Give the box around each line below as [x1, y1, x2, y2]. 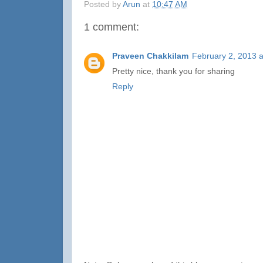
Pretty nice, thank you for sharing [112, 66, 235, 76]
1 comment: [84, 21, 139, 33]
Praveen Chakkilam [112, 51, 188, 60]
